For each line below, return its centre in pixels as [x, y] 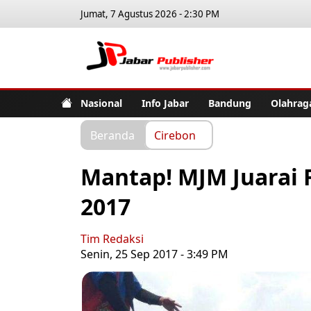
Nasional [101, 103]
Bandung [230, 103]
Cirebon [175, 135]
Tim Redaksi [112, 239]
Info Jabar [165, 103]
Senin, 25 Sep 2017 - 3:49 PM [154, 254]
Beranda [112, 135]
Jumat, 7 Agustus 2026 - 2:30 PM [150, 14]
